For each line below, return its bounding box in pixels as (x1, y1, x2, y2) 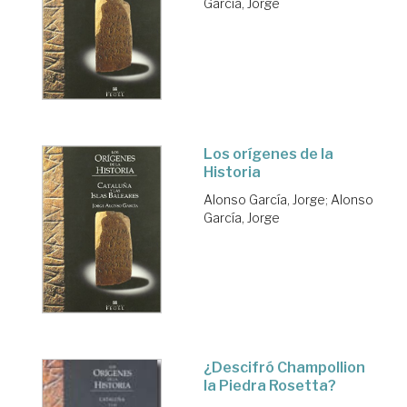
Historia (203, 163, 261, 181)
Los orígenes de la (203, 144, 333, 163)
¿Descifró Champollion (203, 359, 365, 377)
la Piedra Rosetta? (203, 377, 336, 395)
